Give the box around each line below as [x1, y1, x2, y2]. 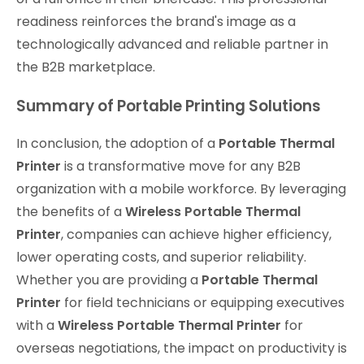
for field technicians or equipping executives [61, 293, 344, 313]
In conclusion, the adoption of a [16, 134, 219, 154]
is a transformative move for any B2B [61, 157, 301, 176]
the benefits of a [16, 202, 125, 222]
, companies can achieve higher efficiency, [61, 225, 331, 245]
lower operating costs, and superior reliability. [16, 248, 306, 267]
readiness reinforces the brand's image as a [16, 12, 296, 32]
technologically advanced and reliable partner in [16, 35, 328, 54]
